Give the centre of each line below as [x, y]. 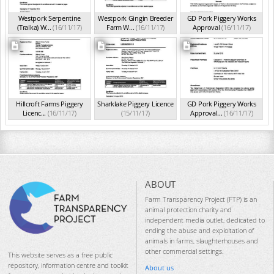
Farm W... [120, 27]
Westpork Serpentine [50, 18]
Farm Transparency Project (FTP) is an [201, 199]
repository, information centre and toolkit [68, 265]
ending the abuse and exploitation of [199, 231]
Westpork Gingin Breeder [135, 18]
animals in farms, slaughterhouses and [202, 241]
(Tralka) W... [34, 27]
